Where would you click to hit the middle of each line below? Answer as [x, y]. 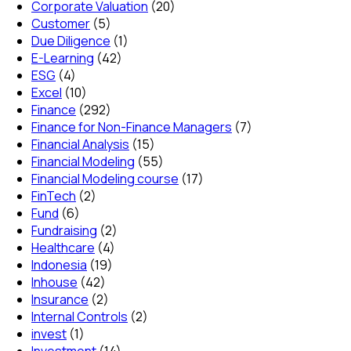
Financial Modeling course [105, 178]
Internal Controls [80, 316]
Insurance [60, 299]
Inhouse [54, 282]
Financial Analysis [80, 144]
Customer [61, 23]
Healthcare [63, 247]
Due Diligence [71, 40]
